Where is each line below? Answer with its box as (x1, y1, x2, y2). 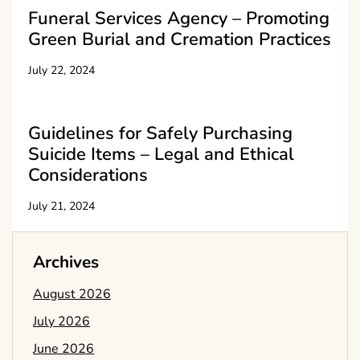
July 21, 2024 (28, 198, 95, 215)
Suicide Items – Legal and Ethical (28, 142, 294, 167)
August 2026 (33, 285, 111, 304)
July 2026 (33, 313, 90, 331)
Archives (33, 251, 99, 274)
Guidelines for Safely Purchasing (28, 121, 292, 146)
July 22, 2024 (28, 63, 95, 79)
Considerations (28, 163, 148, 188)
